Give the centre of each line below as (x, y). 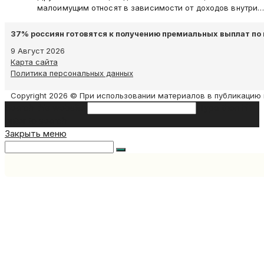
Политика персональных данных (72, 73)
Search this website (45, 108)
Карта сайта (34, 62)
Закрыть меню (36, 133)
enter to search (36, 121)
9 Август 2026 (38, 51)
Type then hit (225, 108)
